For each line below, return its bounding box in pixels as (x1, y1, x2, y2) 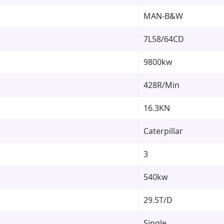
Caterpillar (143, 125, 183, 136)
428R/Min (143, 79, 179, 90)
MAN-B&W (143, 10, 183, 21)
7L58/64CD (143, 33, 184, 44)
